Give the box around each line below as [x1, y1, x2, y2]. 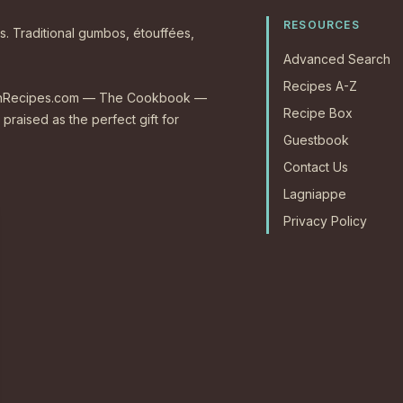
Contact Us [283, 159, 348, 175]
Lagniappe [283, 186, 346, 202]
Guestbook [283, 132, 349, 148]
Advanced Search [283, 51, 390, 67]
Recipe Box [283, 105, 353, 121]
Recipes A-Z [283, 78, 357, 94]
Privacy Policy [283, 213, 367, 229]
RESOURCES [283, 18, 360, 32]
